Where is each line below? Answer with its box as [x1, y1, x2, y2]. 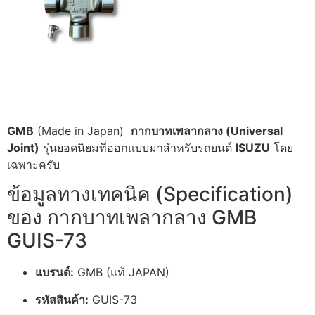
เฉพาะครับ [7, 157, 60, 172]
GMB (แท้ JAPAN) [74, 265, 169, 280]
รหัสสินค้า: [35, 292, 89, 307]
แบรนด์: [35, 265, 74, 280]
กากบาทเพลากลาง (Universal [131, 123, 283, 138]
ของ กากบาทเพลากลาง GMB [7, 205, 257, 230]
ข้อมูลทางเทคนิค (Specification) [7, 182, 293, 207]
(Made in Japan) [34, 123, 131, 138]
